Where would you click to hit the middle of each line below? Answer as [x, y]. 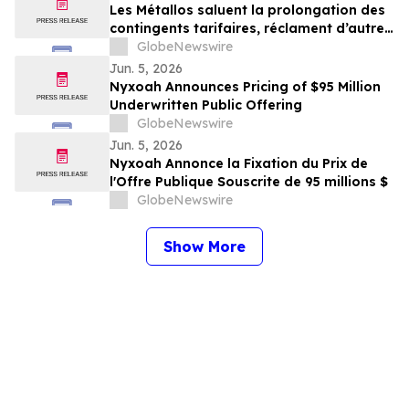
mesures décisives [171, 47]
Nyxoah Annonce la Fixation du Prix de [239, 164]
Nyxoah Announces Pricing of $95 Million [245, 87]
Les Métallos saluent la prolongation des [247, 10]
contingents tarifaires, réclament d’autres [251, 29]
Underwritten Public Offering [206, 105]
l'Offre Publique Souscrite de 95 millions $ [249, 182]
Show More [204, 247]
